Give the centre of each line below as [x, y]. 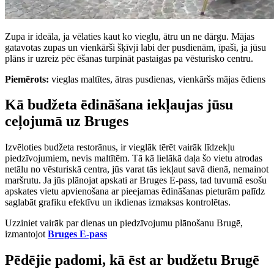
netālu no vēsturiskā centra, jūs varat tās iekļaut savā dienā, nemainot [137, 169]
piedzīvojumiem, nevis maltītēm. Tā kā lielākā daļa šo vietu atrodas [134, 158]
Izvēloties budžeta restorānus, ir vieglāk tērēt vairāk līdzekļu [120, 147]
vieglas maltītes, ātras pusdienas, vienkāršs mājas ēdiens [157, 79]
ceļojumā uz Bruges [67, 121]
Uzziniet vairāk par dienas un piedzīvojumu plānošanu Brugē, [124, 223]
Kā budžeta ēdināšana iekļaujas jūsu [119, 105]
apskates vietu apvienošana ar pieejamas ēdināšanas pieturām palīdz [135, 191]
